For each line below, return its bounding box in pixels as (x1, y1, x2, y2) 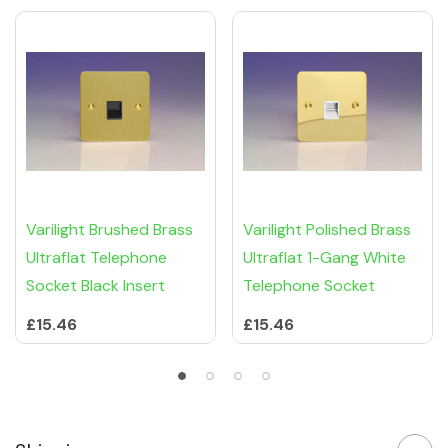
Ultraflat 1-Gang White (243, 247, 406, 269)
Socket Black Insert (26, 275, 165, 297)
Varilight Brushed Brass (26, 219, 193, 241)
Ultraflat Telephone (26, 247, 167, 269)
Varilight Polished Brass (243, 219, 411, 241)
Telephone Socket (243, 275, 375, 297)
